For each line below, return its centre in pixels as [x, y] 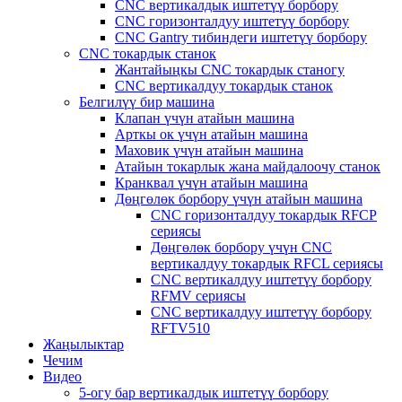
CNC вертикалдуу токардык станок [224, 86]
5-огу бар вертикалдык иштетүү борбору [204, 393]
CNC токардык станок [148, 53]
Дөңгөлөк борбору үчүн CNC [241, 247]
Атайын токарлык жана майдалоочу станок [248, 166]
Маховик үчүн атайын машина [209, 150]
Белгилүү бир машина [147, 102]
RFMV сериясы [198, 296]
